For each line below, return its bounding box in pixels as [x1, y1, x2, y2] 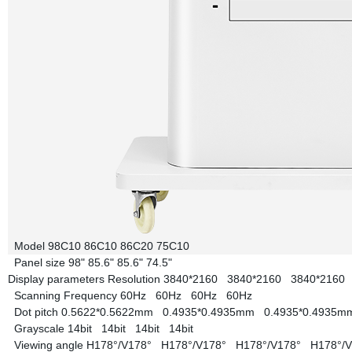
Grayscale [13, 322, 64, 335]
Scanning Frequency [13, 289, 117, 302]
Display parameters [7, 273, 104, 285]
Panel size [13, 256, 65, 269]
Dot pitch [13, 306, 58, 318]
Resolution [107, 273, 160, 285]
